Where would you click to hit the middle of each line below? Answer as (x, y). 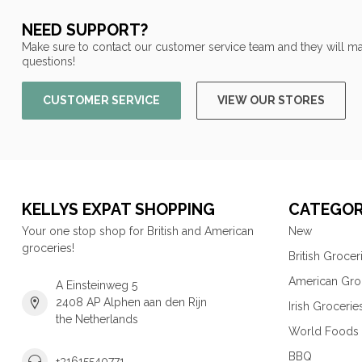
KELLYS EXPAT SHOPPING (118, 210)
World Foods (324, 332)
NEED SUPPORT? (85, 30)
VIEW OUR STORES (271, 101)
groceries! (48, 248)
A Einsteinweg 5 (97, 286)
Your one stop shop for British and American (138, 232)
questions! (48, 61)
